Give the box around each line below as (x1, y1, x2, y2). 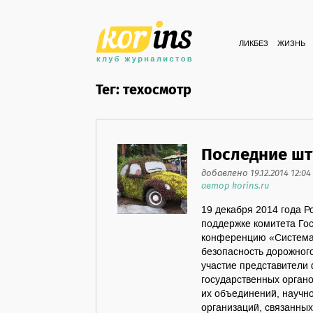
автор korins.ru (201, 179, 269, 194)
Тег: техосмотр (96, 80, 191, 101)
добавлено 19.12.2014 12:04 (201, 166, 311, 181)
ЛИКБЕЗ (239, 39, 268, 49)
